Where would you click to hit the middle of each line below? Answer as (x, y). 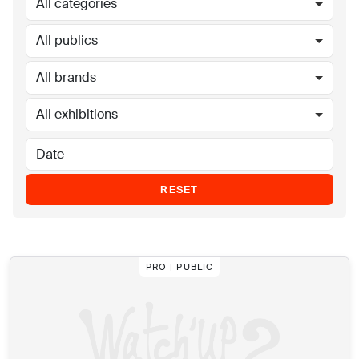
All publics (67, 40)
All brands (66, 77)
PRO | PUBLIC (179, 267)
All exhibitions (77, 114)
